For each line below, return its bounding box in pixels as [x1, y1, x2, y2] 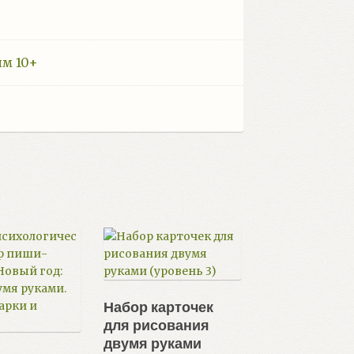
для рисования [104, 315, 210, 333]
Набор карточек [104, 297, 214, 315]
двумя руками [104, 333, 202, 352]
